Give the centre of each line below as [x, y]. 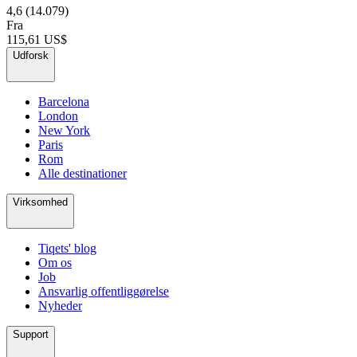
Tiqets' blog [67, 248]
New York [64, 130]
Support [31, 334]
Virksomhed [40, 202]
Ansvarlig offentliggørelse [104, 291]
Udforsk [31, 55]
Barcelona [64, 101]
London [58, 116]
